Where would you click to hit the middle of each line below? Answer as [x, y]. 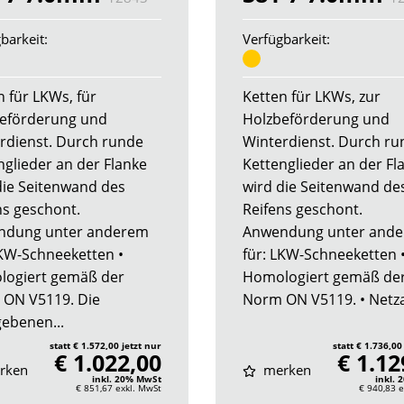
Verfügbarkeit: [286, 39]
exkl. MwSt [138, 388]
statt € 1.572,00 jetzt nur [106, 346]
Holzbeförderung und [316, 119]
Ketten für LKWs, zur [312, 97]
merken [285, 370]
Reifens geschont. [303, 210]
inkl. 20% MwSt [127, 379]
